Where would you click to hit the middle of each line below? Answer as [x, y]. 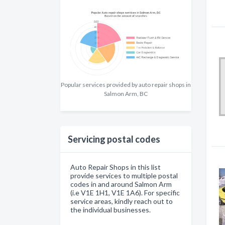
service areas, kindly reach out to [122, 201]
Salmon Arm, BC [126, 94]
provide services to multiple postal [124, 176]
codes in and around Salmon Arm [121, 184]
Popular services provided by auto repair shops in [126, 85]
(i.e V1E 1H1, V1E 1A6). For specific [125, 193]
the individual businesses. [110, 210]
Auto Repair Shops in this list [116, 167]
